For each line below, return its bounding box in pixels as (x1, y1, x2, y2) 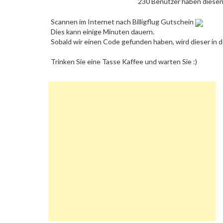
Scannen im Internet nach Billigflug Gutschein (51, 17, 195, 26)
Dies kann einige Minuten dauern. (51, 27, 154, 36)
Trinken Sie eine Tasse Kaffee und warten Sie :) (51, 57, 197, 66)
